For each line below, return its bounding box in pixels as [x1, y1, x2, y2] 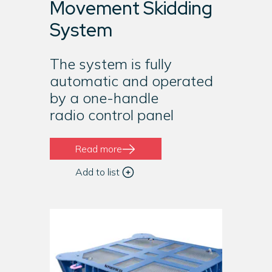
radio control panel [49, 106, 174, 124]
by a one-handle [49, 89, 158, 107]
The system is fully [49, 55, 172, 73]
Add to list [75, 166, 120, 178]
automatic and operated [49, 72, 213, 90]
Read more [75, 142, 123, 155]
